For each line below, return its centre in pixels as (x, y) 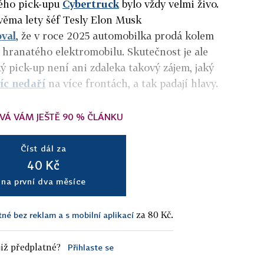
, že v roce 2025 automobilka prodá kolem (115, 35)
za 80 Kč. (154, 214)
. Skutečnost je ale (165, 51)
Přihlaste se (90, 247)
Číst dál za (44, 148)
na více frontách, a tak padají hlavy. (132, 83)
